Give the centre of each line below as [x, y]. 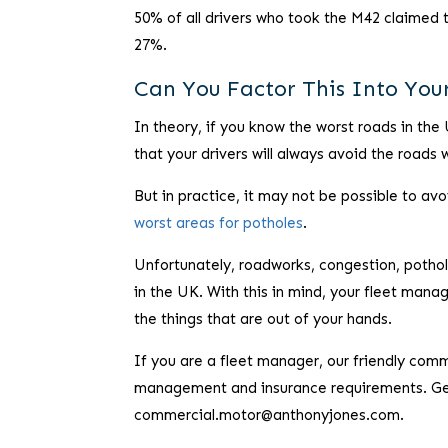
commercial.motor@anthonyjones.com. [269, 415]
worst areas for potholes [219, 223]
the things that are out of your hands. [263, 319]
